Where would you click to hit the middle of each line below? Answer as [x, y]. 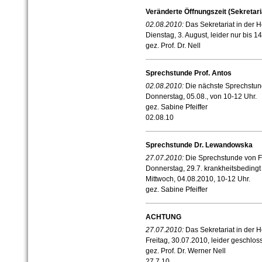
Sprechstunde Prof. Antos [188, 73]
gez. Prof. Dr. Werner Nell [185, 251]
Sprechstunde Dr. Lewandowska [199, 145]
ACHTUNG [163, 217]
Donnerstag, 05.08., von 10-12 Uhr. [201, 97]
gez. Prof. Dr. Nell [173, 46]
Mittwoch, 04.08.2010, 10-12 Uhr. [198, 179]
